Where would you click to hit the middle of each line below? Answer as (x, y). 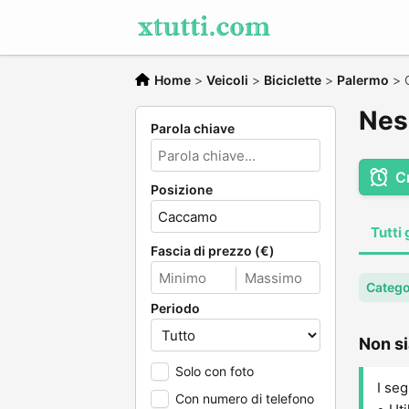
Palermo (363, 80)
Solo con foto (215, 371)
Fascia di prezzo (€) (213, 251)
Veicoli (227, 80)
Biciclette (293, 80)
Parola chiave (193, 128)
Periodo (175, 308)
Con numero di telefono (245, 399)
